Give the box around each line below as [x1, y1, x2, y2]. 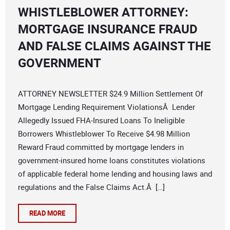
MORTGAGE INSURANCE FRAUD [18, 21, 198, 37]
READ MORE [29, 208, 65, 218]
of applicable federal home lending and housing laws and [18, 168, 212, 179]
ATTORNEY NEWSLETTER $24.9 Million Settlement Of [18, 88, 203, 99]
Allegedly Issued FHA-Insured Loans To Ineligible [18, 115, 185, 126]
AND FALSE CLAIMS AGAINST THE [18, 37, 211, 54]
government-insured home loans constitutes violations [18, 155, 205, 166]
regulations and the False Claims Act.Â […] [18, 182, 165, 193]
